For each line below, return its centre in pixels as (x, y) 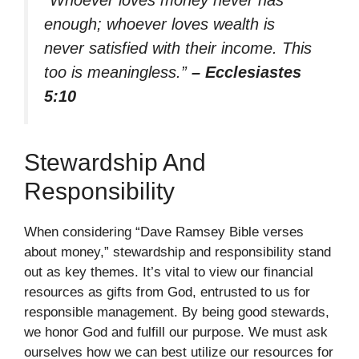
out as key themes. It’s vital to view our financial (169, 272)
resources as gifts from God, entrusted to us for (167, 292)
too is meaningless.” (118, 72)
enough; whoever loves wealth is (159, 24)
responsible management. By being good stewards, (177, 313)
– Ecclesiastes (246, 72)
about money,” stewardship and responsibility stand (177, 252)
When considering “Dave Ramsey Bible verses (164, 232)
